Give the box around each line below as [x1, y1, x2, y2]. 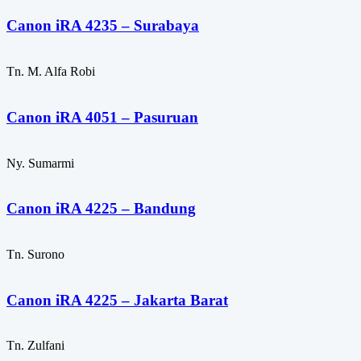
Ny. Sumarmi [6, 156, 74, 170]
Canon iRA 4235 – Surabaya [6, 17, 199, 35]
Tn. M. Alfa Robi [6, 64, 95, 79]
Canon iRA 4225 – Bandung [6, 200, 196, 218]
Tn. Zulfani [6, 338, 64, 353]
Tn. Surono [6, 247, 64, 261]
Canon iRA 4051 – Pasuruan [6, 108, 198, 126]
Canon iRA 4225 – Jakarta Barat [6, 291, 228, 309]
